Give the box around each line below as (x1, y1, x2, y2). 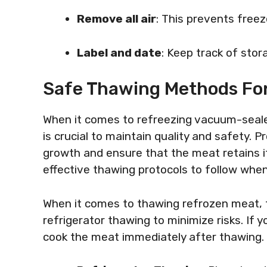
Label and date (77, 45, 162, 60)
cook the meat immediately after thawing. (43, 229, 264, 244)
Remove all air (77, 12, 156, 26)
